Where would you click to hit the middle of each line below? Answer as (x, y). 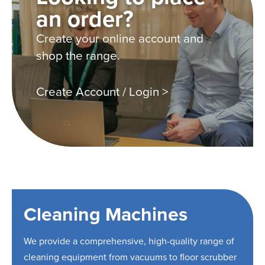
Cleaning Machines (106, 214)
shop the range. (79, 55)
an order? (85, 19)
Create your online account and (119, 38)
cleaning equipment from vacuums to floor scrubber (130, 257)
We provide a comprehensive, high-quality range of (129, 241)
